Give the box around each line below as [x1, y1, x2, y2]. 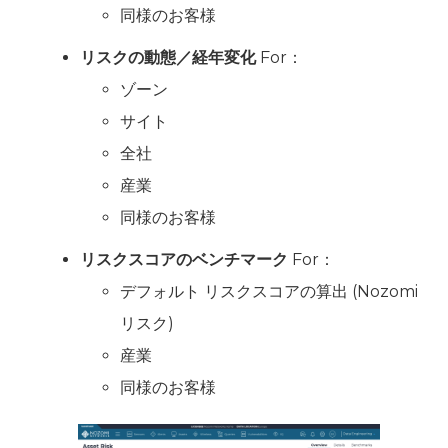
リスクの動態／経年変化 [80, 47, 256, 67]
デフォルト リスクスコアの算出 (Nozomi [120, 281, 418, 301]
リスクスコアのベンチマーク [80, 249, 288, 269]
